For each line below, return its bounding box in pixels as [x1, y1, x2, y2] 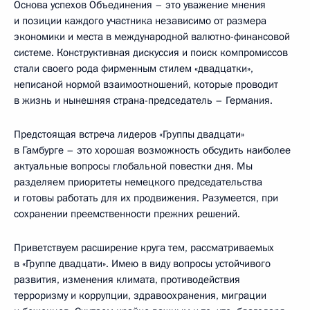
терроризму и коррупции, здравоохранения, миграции [14, 289, 266, 302]
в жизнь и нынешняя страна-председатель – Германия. [14, 93, 273, 107]
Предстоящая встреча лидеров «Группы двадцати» [14, 127, 244, 141]
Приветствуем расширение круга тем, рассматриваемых [14, 241, 274, 255]
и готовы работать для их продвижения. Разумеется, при [14, 191, 278, 205]
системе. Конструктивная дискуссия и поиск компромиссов [14, 46, 288, 60]
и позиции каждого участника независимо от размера [14, 14, 266, 28]
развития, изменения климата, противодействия [14, 273, 240, 286]
